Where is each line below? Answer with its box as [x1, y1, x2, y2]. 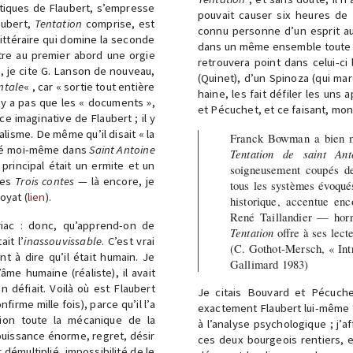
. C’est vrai [102, 234, 155, 248]
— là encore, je [74, 174, 155, 188]
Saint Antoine [89, 143, 155, 157]
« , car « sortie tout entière [24, 80, 155, 94]
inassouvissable [24, 234, 102, 248]
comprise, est [82, 17, 155, 31]
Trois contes [15, 174, 75, 188]
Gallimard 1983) [229, 256, 309, 272]
